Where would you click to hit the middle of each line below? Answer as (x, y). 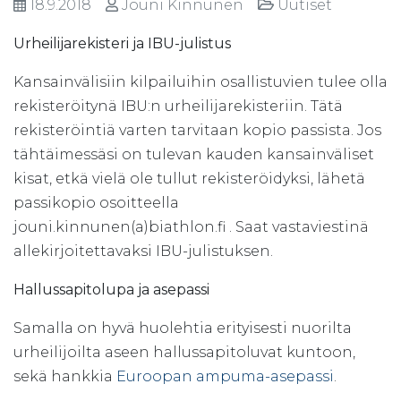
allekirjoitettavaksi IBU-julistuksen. (143, 251)
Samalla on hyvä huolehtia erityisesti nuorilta (183, 328)
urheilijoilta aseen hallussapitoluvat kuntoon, (184, 352)
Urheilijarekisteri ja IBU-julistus (122, 43)
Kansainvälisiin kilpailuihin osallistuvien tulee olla (200, 81)
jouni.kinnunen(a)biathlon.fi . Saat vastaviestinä (191, 226)
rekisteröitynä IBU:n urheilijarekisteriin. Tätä (178, 106)
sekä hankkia (65, 376)
